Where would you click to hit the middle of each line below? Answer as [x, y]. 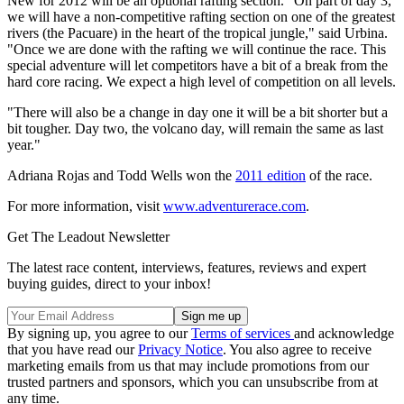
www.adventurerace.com [234, 206]
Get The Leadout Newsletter [88, 236]
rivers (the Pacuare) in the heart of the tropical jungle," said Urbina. [197, 32]
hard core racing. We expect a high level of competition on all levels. [202, 81]
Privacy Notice [180, 349]
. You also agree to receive [297, 349]
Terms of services [243, 333]
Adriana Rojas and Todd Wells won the [121, 175]
